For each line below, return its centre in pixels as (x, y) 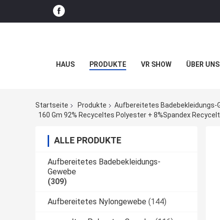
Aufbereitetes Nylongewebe (97, 201)
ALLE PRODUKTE (88, 140)
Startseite (52, 105)
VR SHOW (156, 64)
